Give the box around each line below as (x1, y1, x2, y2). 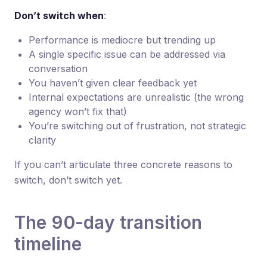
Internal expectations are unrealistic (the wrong (29, 91, 244, 103)
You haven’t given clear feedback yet (29, 76, 197, 89)
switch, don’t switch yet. (14, 173, 122, 186)
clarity (29, 133, 56, 146)
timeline (14, 232, 82, 254)
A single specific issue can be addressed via (29, 48, 225, 60)
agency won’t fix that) (29, 105, 127, 117)
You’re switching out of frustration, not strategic (29, 119, 246, 132)
